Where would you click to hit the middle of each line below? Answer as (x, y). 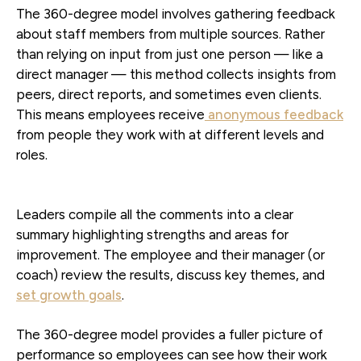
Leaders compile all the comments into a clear (155, 214)
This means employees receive (110, 114)
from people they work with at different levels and (170, 134)
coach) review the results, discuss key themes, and (170, 274)
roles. (32, 154)
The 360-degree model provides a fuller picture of (170, 334)
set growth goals (69, 295)
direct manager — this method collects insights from (176, 74)
